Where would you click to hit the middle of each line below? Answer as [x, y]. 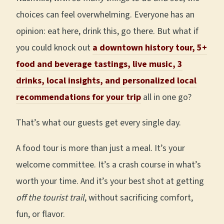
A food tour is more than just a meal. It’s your [100, 148]
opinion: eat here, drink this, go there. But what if [107, 31]
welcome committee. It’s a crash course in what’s [108, 165]
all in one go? [166, 97]
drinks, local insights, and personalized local [106, 81]
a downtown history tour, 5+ [150, 48]
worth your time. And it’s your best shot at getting [110, 181]
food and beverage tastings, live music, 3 [99, 64]
